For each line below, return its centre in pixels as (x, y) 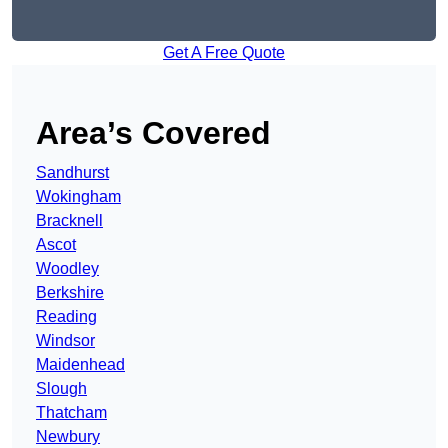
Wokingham (78, 197)
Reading (66, 317)
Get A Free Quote (224, 53)
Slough (61, 389)
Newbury (68, 437)
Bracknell (69, 221)
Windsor (65, 341)
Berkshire (70, 293)
